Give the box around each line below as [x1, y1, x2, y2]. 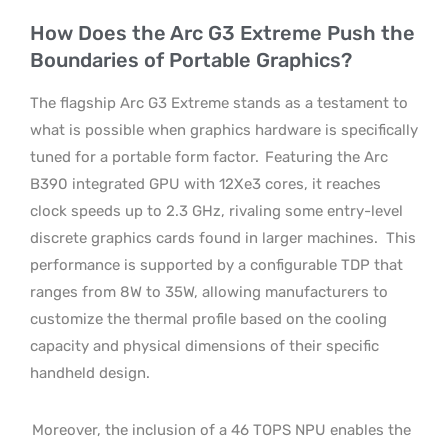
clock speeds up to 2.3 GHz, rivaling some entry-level [30, 201, 403, 220]
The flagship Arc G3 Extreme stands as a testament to [30, 93, 408, 112]
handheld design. [30, 363, 150, 382]
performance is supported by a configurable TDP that [30, 255, 403, 274]
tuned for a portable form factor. [30, 147, 263, 166]
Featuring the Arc [265, 147, 388, 166]
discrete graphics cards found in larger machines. [30, 228, 378, 247]
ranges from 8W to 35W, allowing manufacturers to [30, 282, 388, 301]
